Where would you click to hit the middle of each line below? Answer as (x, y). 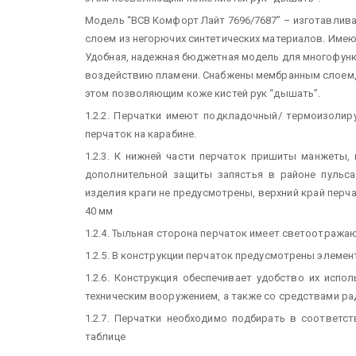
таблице (105, 336)
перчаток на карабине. (141, 133)
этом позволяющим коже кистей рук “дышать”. (203, 93)
